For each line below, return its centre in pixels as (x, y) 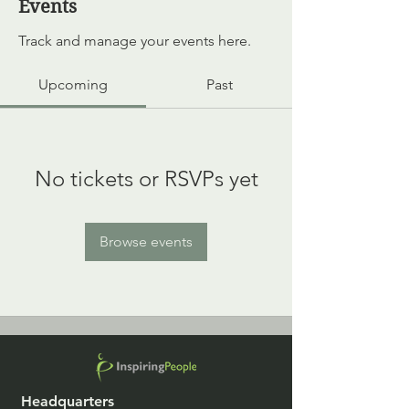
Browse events (146, 241)
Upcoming (73, 84)
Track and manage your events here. (135, 41)
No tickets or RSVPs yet (146, 178)
